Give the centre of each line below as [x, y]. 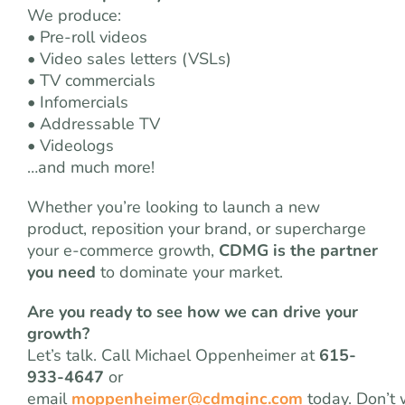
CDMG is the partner [298, 250]
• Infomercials [78, 102]
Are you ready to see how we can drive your [193, 312]
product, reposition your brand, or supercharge [197, 229]
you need [61, 272]
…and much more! [91, 167]
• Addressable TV [94, 124]
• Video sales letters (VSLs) [129, 59]
